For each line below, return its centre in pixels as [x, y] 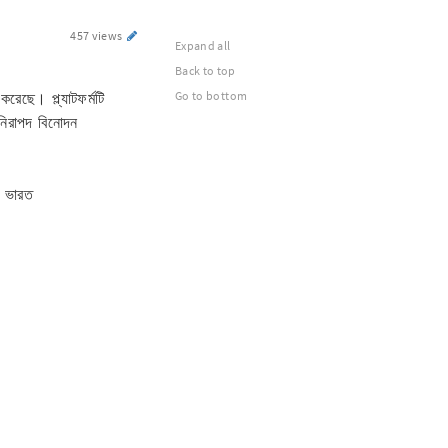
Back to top [205, 70]
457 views [97, 35]
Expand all [203, 45]
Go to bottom [211, 95]
